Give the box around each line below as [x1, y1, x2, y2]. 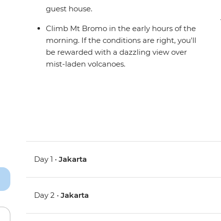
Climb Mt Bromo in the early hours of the [46, 24, 196, 34]
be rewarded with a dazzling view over [46, 47, 187, 57]
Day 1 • [34, 154, 59, 164]
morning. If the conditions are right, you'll [46, 36, 197, 45]
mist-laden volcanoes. [46, 59, 126, 69]
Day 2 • [34, 190, 61, 200]
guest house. [46, 4, 93, 14]
